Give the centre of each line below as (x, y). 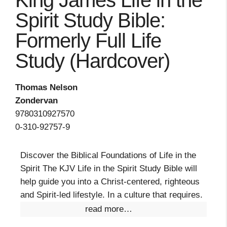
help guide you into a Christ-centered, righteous (110, 182)
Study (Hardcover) (92, 61)
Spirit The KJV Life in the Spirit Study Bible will (109, 168)
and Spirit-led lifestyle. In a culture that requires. (111, 195)
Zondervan (36, 101)
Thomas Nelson (46, 87)
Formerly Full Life (88, 41)
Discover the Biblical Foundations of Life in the (108, 155)
